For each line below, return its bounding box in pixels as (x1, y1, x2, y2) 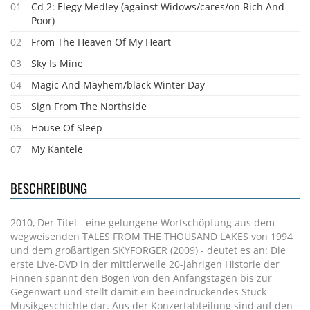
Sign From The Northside (31, 100, 147, 113)
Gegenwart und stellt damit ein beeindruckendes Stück (10, 285, 266, 298)
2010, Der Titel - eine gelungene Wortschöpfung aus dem (10, 216, 275, 229)
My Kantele (31, 143, 83, 156)
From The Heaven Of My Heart (31, 35, 171, 48)
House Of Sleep (31, 121, 102, 134)
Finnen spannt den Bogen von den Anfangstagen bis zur (10, 271, 272, 284)
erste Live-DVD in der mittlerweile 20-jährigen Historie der (10, 257, 280, 271)
